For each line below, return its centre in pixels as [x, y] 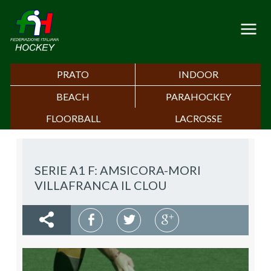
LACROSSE [198, 119]
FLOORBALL [73, 119]
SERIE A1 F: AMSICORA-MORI [118, 170]
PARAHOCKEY [198, 97]
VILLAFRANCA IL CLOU [101, 185]
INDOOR [198, 74]
